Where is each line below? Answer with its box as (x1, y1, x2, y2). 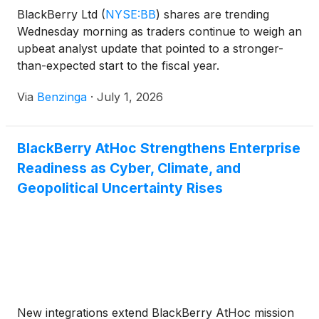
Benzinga (37, 90, 87, 105)
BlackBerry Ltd (17, 7, 101, 22)
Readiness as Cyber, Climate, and (17, 159, 241, 177)
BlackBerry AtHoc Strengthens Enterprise (17, 140, 300, 157)
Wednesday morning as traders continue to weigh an (17, 24, 302, 39)
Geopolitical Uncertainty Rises (17, 179, 223, 197)
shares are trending (160, 7, 269, 22)
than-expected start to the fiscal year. (17, 58, 219, 73)
